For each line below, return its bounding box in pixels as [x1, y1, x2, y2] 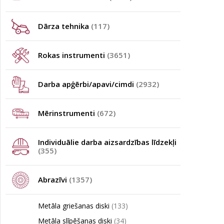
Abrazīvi [38, 174, 69, 184]
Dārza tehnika [38, 21, 91, 31]
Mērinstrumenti [38, 108, 97, 118]
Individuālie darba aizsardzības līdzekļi [38, 137, 176, 147]
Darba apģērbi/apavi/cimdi [38, 79, 136, 89]
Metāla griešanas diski [38, 201, 111, 210]
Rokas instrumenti [38, 50, 107, 60]
